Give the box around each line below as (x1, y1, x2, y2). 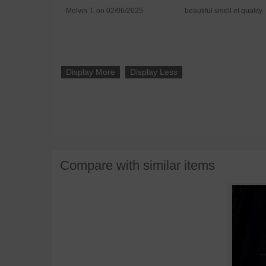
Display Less (129, 67, 178, 77)
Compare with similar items (60, 158, 215, 173)
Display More (65, 67, 115, 77)
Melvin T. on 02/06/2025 (65, 7, 143, 15)
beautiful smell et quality (184, 7, 262, 15)
